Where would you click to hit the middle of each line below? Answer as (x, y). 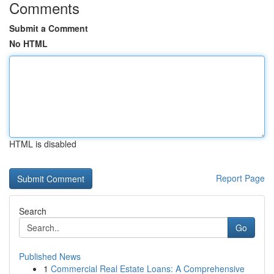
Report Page (240, 178)
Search (33, 211)
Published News (50, 256)
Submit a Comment (49, 28)
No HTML (28, 43)
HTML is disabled (43, 144)
